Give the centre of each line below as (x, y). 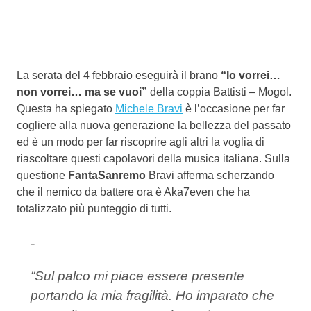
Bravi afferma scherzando (210, 175)
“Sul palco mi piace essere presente (137, 276)
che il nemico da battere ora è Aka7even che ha (133, 192)
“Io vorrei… (251, 75)
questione (42, 175)
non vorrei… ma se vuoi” (83, 92)
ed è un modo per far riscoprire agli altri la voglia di (141, 142)
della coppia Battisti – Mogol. (221, 92)
